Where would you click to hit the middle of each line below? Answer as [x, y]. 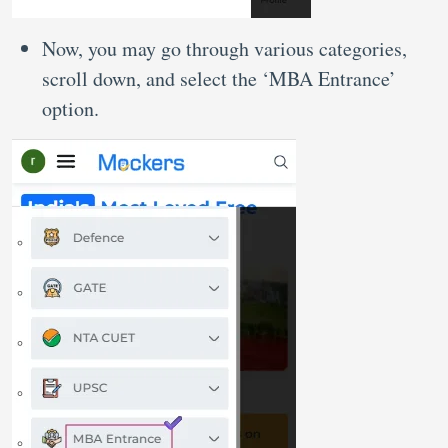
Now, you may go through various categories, [224, 48]
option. [74, 108]
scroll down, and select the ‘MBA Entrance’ [219, 78]
